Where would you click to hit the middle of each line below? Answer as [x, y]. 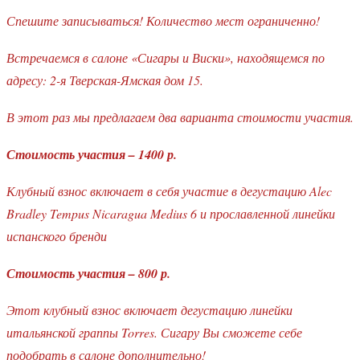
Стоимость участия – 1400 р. [92, 154]
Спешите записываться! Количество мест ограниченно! [163, 20]
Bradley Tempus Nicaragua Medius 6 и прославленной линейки [171, 213]
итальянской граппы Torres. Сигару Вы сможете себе [154, 332]
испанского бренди [57, 235]
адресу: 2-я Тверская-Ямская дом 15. [105, 80]
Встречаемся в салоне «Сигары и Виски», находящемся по [166, 57]
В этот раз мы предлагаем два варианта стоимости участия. [180, 117]
